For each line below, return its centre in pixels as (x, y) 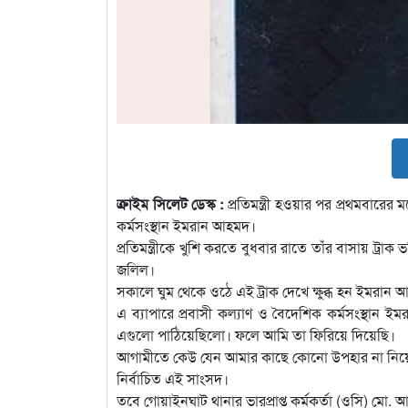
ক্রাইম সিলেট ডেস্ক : (170, 204)
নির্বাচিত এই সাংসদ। (173, 379)
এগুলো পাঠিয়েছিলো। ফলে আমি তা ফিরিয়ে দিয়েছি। (256, 335)
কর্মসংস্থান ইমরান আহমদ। (186, 226)
